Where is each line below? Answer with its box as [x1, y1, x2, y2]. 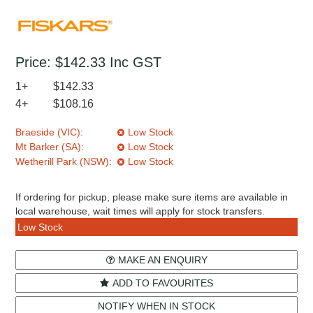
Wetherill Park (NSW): [15, 155, 112, 167]
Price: [15, 54, 52, 70]
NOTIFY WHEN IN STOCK [98, 300, 215, 312]
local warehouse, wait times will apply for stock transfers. [15, 205, 265, 217]
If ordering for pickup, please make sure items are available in [15, 191, 289, 203]
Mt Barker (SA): [15, 140, 85, 152]
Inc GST [110, 54, 162, 70]
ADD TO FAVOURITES [112, 277, 213, 289]
